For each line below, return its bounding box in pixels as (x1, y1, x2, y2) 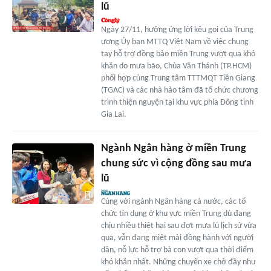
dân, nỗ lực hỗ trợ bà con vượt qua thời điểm (100, 245, 253, 255)
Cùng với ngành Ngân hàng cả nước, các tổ (100, 197, 246, 206)
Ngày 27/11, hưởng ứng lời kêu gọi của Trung (100, 25, 253, 34)
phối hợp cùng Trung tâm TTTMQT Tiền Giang (100, 73, 255, 83)
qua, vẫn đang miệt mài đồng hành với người (100, 233, 253, 243)
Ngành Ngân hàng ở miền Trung (100, 142, 246, 154)
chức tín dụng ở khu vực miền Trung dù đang (100, 209, 251, 218)
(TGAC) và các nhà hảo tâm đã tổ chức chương (100, 85, 258, 95)
